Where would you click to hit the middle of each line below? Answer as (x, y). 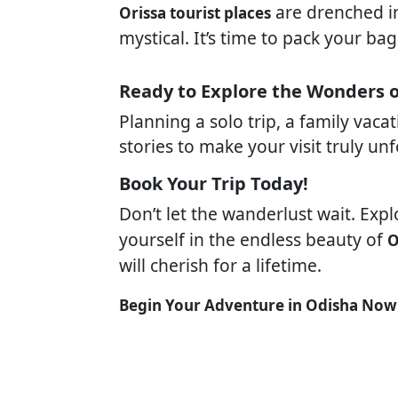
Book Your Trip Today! (214, 183)
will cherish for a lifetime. (220, 265)
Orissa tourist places (195, 13)
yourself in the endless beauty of (253, 239)
